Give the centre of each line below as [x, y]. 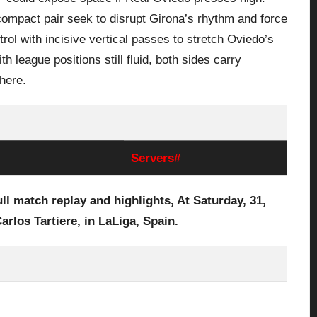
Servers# [156, 158]
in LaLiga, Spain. [129, 221]
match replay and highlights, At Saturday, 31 [138, 200]
